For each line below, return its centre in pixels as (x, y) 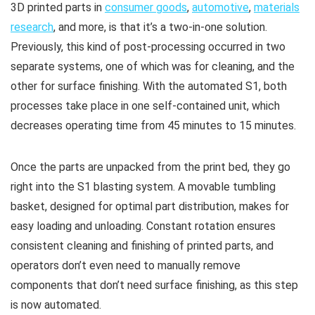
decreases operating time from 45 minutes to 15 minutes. (153, 125)
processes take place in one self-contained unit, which (145, 105)
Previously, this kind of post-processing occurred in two (148, 46)
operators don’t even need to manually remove (126, 265)
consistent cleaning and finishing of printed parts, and (142, 245)
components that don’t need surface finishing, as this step (154, 285)
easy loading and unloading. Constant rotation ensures (143, 226)
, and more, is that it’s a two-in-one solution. (160, 27)
